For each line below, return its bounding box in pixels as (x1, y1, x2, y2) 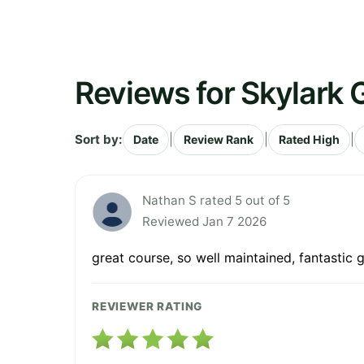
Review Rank (184, 132, 253, 146)
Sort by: (75, 131, 123, 147)
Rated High (279, 132, 340, 146)
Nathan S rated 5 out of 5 (142, 192, 290, 208)
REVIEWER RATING (92, 299, 203, 313)
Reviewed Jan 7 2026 (142, 213, 266, 229)
